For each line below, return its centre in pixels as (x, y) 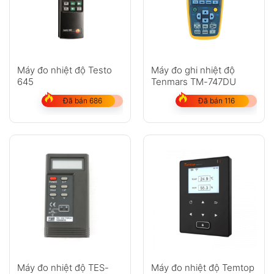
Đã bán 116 (216, 100)
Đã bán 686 (82, 100)
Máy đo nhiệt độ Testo (64, 70)
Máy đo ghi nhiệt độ (193, 70)
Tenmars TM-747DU (193, 81)
